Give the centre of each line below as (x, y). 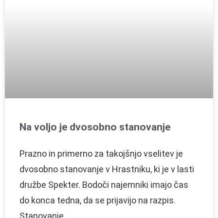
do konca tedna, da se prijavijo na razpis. (99, 200)
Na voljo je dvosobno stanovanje (95, 127)
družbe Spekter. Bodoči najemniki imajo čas (104, 184)
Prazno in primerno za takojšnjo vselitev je (101, 153)
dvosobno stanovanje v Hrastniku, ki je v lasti (107, 169)
